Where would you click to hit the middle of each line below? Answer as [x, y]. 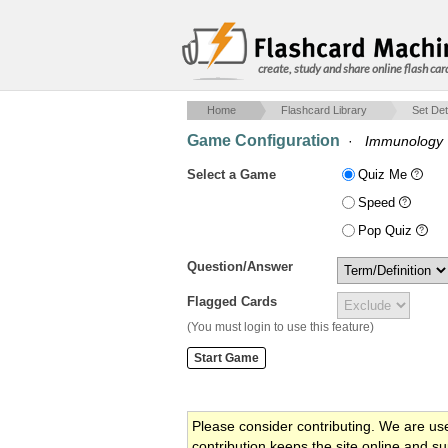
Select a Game [231, 174]
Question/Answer [240, 266]
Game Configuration [263, 140]
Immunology [404, 141]
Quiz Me [384, 174]
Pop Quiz [387, 230]
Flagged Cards [232, 301]
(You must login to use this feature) [280, 327]
